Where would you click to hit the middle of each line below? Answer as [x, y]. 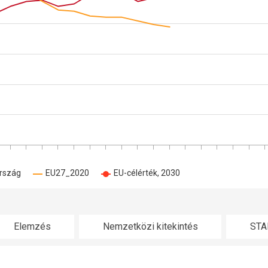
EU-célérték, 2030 [147, 173]
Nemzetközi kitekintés [150, 226]
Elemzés [32, 226]
